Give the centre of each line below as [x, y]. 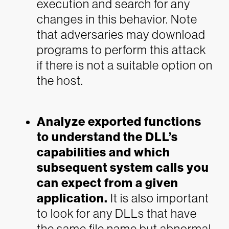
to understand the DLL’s [107, 137]
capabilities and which [104, 152]
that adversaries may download [121, 35]
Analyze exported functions [119, 122]
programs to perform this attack [121, 50]
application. [72, 198]
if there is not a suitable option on [125, 65]
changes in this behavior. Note [117, 19]
